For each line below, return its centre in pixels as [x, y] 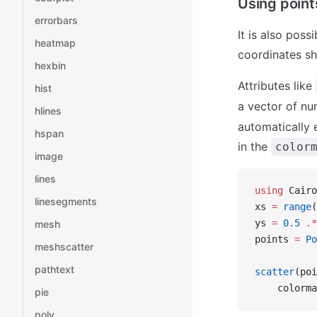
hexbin [50, 65]
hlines [48, 111]
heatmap [55, 43]
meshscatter [64, 247]
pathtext [54, 269]
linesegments [66, 201]
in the [254, 146]
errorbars [56, 20]
